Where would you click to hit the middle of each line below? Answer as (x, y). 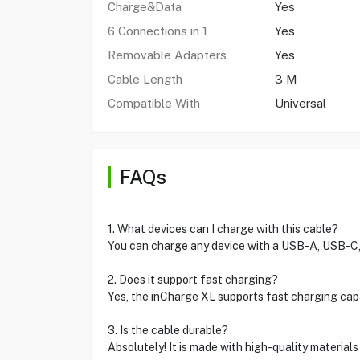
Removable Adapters (167, 55)
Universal (300, 103)
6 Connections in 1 (157, 31)
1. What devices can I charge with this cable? (223, 229)
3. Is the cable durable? (168, 330)
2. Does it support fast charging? (192, 280)
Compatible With (153, 103)
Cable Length (145, 79)
